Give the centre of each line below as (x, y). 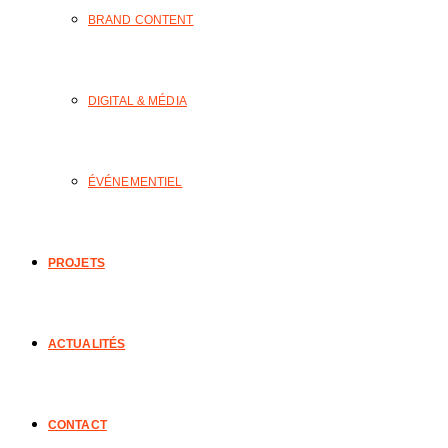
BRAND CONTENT (141, 20)
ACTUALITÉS (87, 344)
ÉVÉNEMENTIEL (135, 182)
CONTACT (77, 425)
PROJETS (76, 263)
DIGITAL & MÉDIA (137, 101)
